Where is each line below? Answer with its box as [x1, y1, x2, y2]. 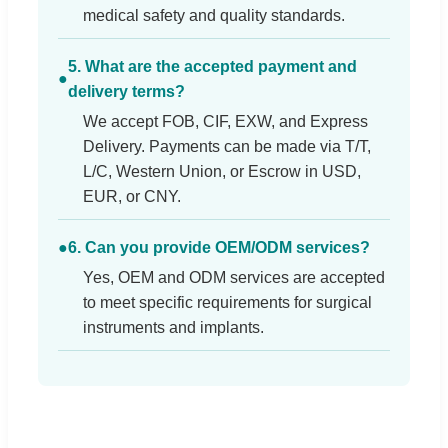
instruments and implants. [83, 318, 264, 336]
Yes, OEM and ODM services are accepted [83, 268, 385, 286]
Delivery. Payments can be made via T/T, [83, 137, 371, 155]
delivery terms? [68, 82, 185, 100]
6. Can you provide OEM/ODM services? [68, 238, 370, 256]
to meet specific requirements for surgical [83, 293, 372, 311]
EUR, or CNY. [83, 187, 181, 205]
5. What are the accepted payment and [68, 57, 357, 75]
